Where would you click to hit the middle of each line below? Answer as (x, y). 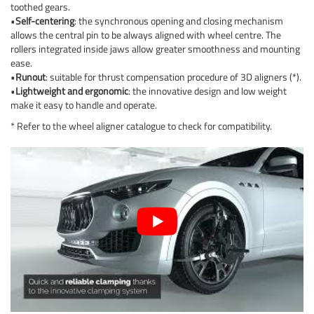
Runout (30, 77)
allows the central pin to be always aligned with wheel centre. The (146, 35)
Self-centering (45, 21)
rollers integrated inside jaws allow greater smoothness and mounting (155, 49)
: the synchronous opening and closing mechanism (179, 21)
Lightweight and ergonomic (72, 91)
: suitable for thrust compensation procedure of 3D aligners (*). (173, 77)
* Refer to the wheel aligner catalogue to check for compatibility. (141, 126)
